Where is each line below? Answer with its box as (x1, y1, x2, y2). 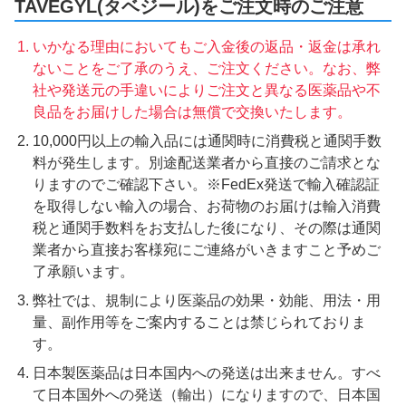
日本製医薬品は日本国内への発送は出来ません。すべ (33, 365, 381, 382)
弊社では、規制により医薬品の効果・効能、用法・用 (33, 293, 381, 309)
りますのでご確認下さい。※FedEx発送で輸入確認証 (33, 177, 380, 193)
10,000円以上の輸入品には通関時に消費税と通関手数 (33, 133, 382, 150)
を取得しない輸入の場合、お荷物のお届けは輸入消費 (33, 198, 381, 215)
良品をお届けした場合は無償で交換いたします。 (33, 104, 352, 121)
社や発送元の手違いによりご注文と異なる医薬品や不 (33, 82, 381, 99)
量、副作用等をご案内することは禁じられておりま (33, 314, 366, 331)
